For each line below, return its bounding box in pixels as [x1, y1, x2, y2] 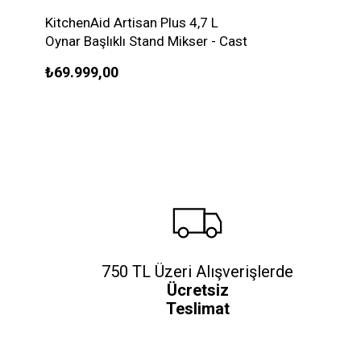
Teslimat [165, 298, 230, 318]
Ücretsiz [166, 280, 229, 300]
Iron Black [45, 51, 105, 68]
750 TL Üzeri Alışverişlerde [102, 261, 294, 281]
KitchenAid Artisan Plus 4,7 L [45, 14, 218, 31]
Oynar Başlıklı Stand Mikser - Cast [45, 32, 247, 49]
